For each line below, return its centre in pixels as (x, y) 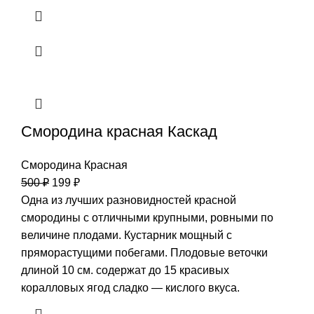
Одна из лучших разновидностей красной (129, 200)
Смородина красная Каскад (119, 131)
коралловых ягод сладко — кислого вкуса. (130, 287)
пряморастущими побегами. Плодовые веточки (144, 252)
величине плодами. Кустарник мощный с (127, 235)
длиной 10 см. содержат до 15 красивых (125, 270)
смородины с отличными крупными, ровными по (147, 217)
